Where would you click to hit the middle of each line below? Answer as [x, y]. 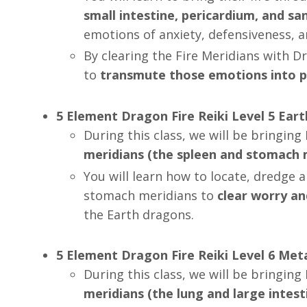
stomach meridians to [150, 195]
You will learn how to [147, 176]
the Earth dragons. [139, 214]
